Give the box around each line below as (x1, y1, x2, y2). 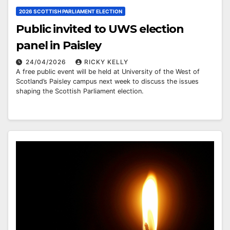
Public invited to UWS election (16, 22, 184, 36)
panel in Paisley (16, 38, 101, 52)
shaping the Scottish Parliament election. (16, 87, 144, 95)
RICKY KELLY (84, 57, 128, 66)
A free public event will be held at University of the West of (16, 67, 200, 75)
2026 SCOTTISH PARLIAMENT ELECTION (19, 8, 122, 14)
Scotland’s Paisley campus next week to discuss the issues (16, 77, 199, 85)
